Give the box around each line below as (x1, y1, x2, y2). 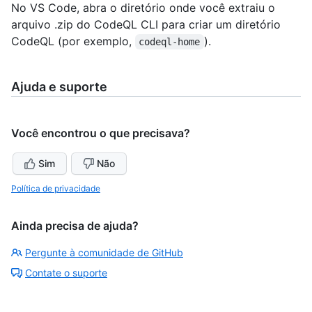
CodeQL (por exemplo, (11, 34, 135, 49)
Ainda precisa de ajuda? (11, 219, 139, 233)
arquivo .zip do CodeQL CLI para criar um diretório (11, 17, 281, 32)
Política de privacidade (11, 183, 100, 194)
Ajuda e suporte (11, 79, 107, 95)
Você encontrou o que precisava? (11, 126, 190, 141)
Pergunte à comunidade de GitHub (25, 247, 183, 259)
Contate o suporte (25, 267, 107, 279)
